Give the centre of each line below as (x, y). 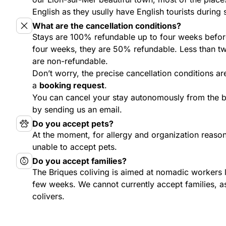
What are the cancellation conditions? (107, 26)
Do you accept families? (79, 161)
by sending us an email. (77, 109)
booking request (72, 85)
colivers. (48, 196)
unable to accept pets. (75, 147)
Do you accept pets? (73, 124)
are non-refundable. (70, 61)
